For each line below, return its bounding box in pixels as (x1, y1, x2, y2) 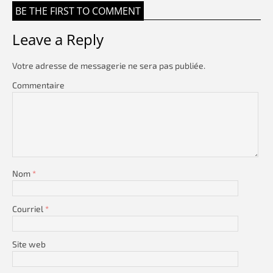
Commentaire (12, 80, 65, 91)
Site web (12, 239, 46, 250)
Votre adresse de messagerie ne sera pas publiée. (12, 60, 205, 71)
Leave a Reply (12, 29, 104, 50)
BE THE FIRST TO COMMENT (15, 4, 141, 18)
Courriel (12, 204, 45, 214)
